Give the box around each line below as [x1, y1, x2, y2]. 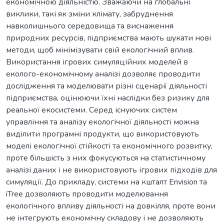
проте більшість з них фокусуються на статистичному [6, 152, 205, 163]
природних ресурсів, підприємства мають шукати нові [6, 32, 211, 43]
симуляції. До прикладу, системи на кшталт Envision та [6, 176, 207, 187]
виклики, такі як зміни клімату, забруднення [6, 8, 173, 19]
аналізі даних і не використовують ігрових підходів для [6, 164, 217, 175]
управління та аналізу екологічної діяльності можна [6, 116, 199, 127]
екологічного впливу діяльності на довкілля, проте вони [6, 200, 215, 211]
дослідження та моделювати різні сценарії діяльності [6, 80, 207, 91]
